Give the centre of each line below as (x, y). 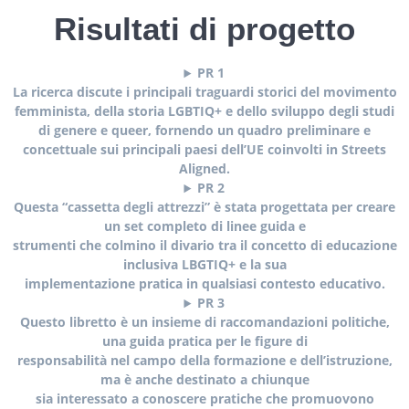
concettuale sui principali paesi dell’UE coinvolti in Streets (204, 150)
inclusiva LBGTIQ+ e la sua (204, 265)
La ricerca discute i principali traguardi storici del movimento (204, 92)
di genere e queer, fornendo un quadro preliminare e (204, 131)
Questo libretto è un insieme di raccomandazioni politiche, (204, 322)
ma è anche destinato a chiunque (204, 380)
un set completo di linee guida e (204, 226)
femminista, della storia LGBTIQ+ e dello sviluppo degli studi (204, 111)
